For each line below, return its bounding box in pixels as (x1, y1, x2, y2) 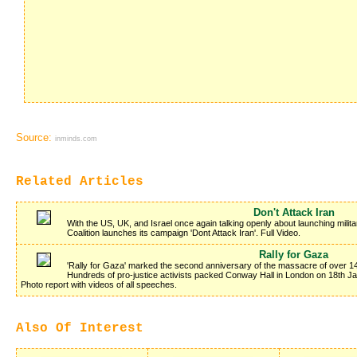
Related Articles (16, 174, 143, 189)
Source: (16, 131, 55, 143)
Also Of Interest (16, 320, 143, 335)
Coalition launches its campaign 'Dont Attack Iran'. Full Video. (67, 227, 300, 237)
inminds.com (55, 134, 97, 143)
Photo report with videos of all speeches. (21, 279, 177, 289)
